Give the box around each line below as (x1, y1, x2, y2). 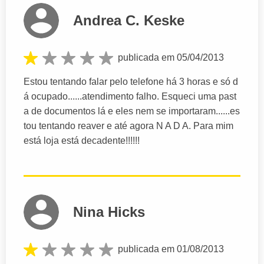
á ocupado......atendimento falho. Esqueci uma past (24, 91, 236, 102)
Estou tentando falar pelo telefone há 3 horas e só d (24, 77, 238, 87)
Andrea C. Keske (73, 12, 184, 28)
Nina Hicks (73, 204, 145, 220)
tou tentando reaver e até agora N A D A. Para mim (24, 121, 233, 131)
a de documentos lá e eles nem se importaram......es (24, 106, 240, 117)
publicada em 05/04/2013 (118, 52, 224, 62)
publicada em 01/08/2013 (118, 244, 224, 255)
